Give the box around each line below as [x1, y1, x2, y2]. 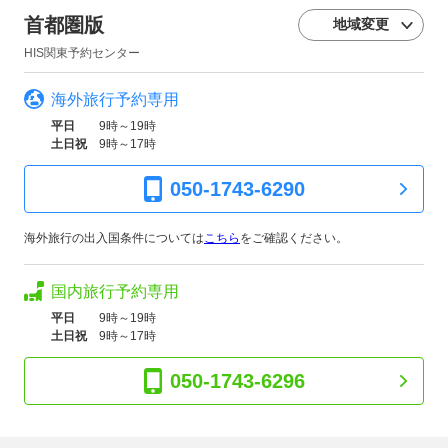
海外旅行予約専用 [51, 90, 179, 108]
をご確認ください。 [240, 230, 348, 245]
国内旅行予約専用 [51, 282, 179, 300]
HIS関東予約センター [24, 45, 140, 60]
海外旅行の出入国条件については [24, 230, 204, 245]
